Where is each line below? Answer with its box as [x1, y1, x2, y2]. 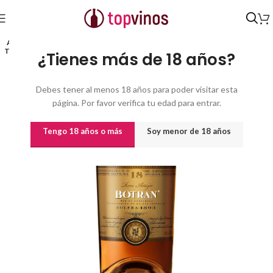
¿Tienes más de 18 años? [38, 49, 235, 71]
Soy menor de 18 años [146, 126, 231, 136]
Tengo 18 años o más [42, 126, 122, 136]
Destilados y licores [24, 16, 97, 27]
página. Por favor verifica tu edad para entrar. [52, 97, 221, 108]
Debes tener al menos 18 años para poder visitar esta [35, 84, 238, 94]
